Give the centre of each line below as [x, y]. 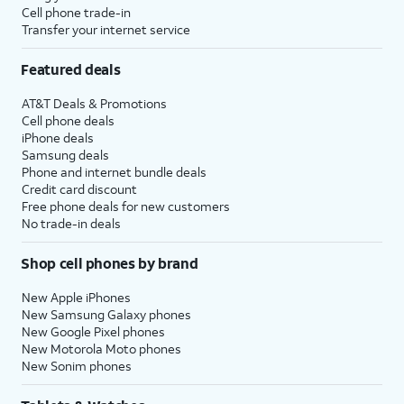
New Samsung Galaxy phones [106, 314]
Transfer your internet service [106, 29]
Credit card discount [79, 189]
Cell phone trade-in [76, 12]
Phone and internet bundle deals [114, 172]
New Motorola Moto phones [101, 349]
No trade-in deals [71, 223]
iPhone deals [58, 138]
